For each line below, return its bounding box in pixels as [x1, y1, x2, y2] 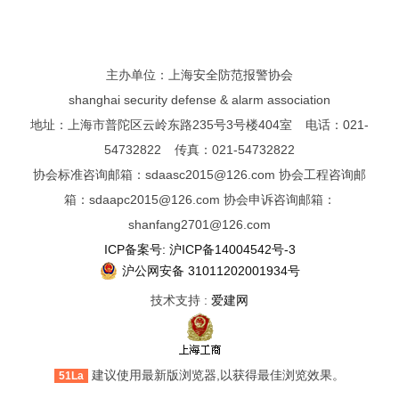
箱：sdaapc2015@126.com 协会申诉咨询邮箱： [63, 192, 336, 207]
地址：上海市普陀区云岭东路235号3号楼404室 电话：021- [30, 118, 369, 132]
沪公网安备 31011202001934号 [121, 264, 300, 278]
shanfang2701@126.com [128, 217, 271, 232]
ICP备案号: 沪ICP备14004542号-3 [103, 242, 296, 256]
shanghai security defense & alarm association [69, 93, 330, 107]
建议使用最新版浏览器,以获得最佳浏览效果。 [92, 368, 345, 382]
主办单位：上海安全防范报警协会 [106, 68, 293, 82]
